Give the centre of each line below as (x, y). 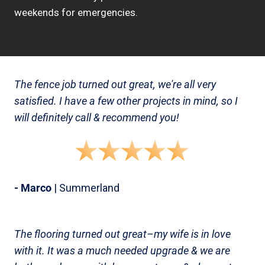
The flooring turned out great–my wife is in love (122, 234)
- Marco (33, 188)
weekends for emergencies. (76, 12)
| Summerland (85, 188)
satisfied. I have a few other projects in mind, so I (126, 101)
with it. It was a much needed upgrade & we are (122, 251)
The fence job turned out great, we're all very (115, 84)
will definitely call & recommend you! (97, 117)
